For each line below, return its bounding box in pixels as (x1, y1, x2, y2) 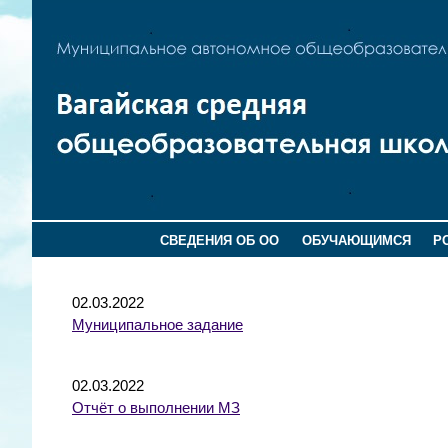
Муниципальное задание (72, 316, 243, 333)
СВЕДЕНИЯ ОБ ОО (160, 233, 280, 248)
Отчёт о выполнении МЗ (72, 399, 240, 416)
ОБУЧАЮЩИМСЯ (301, 233, 411, 248)
